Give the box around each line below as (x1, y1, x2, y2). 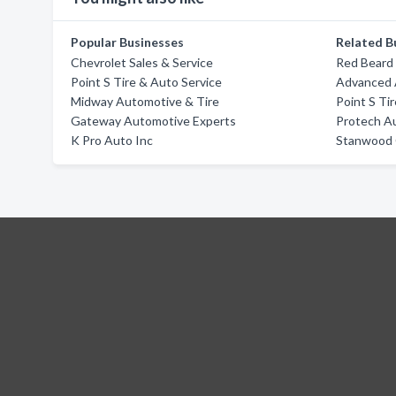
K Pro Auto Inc (71, 133, 153, 148)
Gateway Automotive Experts (71, 113, 236, 128)
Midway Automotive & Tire (71, 94, 219, 109)
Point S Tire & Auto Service (71, 74, 222, 89)
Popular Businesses (71, 34, 184, 49)
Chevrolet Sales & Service (71, 55, 213, 70)
